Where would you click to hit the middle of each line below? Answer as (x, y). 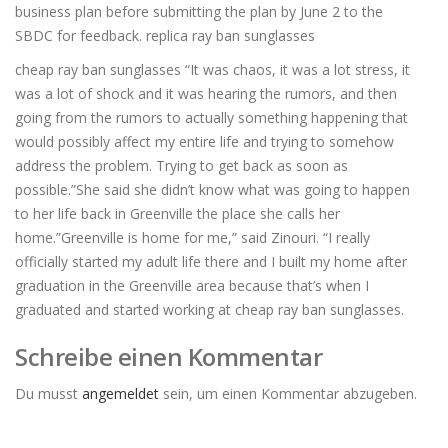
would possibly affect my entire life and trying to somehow (204, 141)
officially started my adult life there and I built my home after (211, 261)
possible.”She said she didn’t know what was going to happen (212, 189)
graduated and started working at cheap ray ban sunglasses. (209, 309)
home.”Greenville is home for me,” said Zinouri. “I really (192, 237)
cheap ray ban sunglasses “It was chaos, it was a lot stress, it (212, 69)
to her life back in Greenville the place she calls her (177, 213)
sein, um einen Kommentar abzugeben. (288, 393)
